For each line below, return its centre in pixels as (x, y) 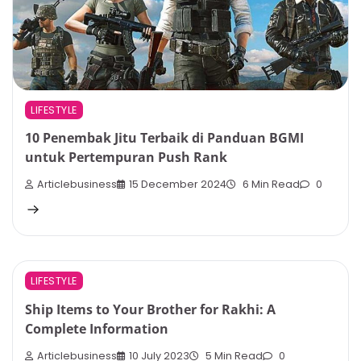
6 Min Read (270, 185)
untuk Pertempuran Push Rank (126, 157)
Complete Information (97, 328)
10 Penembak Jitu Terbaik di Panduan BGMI (164, 137)
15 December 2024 (178, 185)
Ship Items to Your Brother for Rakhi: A (150, 309)
